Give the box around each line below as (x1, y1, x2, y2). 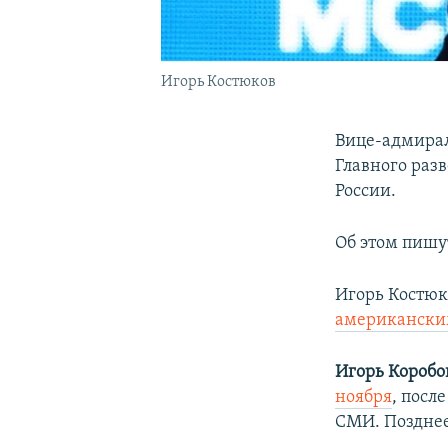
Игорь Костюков (160, 73, 276, 90)
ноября (335, 387, 393, 407)
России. (335, 181, 397, 201)
